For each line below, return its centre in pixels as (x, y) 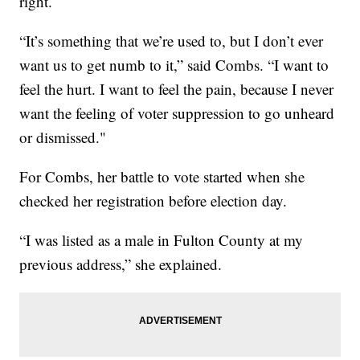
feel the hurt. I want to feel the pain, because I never (177, 89)
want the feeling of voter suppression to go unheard (177, 113)
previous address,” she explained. (121, 264)
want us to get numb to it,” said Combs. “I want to (174, 65)
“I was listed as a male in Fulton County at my (162, 240)
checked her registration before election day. (153, 201)
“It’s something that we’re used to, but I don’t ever (172, 41)
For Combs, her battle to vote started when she (162, 177)
